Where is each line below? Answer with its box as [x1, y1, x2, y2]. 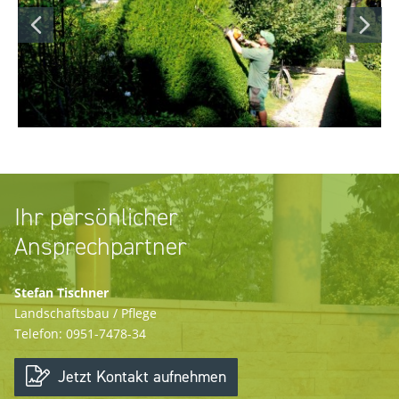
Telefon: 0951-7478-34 [14, 325, 146, 343]
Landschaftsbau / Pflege [14, 305, 157, 322]
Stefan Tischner [14, 284, 109, 302]
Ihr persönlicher [14, 200, 178, 234]
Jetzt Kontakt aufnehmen [53, 366, 226, 388]
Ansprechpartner [14, 230, 187, 264]
